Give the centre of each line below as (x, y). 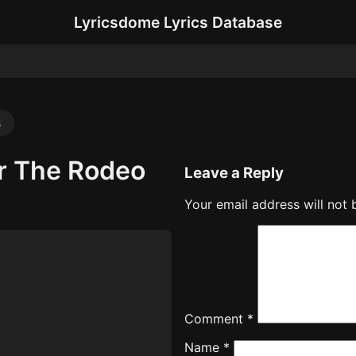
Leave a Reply (234, 172)
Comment (216, 319)
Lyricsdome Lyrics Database (178, 22)
